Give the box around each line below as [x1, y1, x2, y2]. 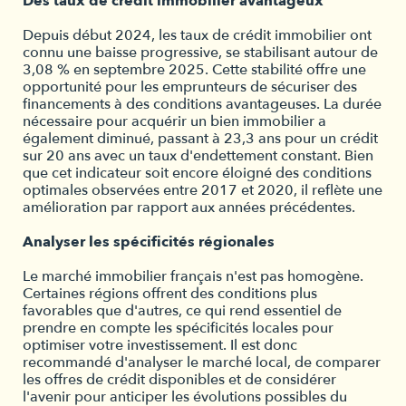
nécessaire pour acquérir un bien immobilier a [23, 111, 326, 131]
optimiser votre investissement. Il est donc [23, 335, 297, 355]
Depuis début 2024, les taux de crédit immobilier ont [23, 25, 372, 45]
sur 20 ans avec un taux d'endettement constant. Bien [23, 146, 373, 166]
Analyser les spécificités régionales [23, 232, 275, 252]
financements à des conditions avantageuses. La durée [23, 94, 382, 114]
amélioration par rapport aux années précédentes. [23, 198, 355, 217]
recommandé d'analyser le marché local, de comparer [23, 353, 381, 372]
